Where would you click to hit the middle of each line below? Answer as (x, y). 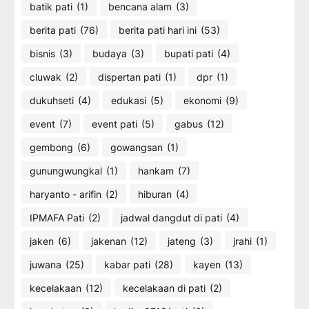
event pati (114, 123)
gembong (51, 147)
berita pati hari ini (158, 30)
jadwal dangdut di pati (171, 217)
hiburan (155, 194)
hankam (156, 170)
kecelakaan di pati (164, 288)
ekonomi (202, 100)
